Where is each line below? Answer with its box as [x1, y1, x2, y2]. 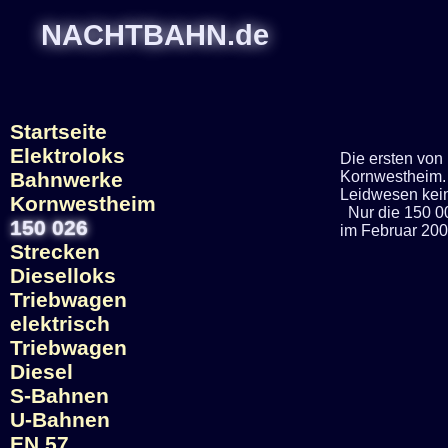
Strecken [10, 240, 100, 263]
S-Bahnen [10, 384, 109, 407]
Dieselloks [10, 264, 116, 287]
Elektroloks [10, 144, 125, 167]
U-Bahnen [10, 408, 110, 431]
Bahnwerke [10, 168, 123, 191]
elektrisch [10, 312, 110, 335]
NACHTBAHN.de [41, 19, 269, 52]
